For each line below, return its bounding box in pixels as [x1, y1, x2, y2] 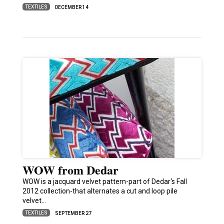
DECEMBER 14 [54, 4, 88, 10]
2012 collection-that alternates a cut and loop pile [22, 187, 177, 195]
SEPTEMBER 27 [54, 210, 91, 216]
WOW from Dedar [22, 161, 118, 179]
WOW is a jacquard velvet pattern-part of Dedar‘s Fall [22, 177, 187, 186]
